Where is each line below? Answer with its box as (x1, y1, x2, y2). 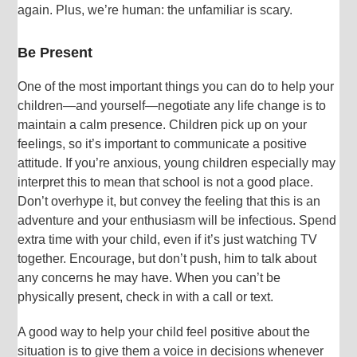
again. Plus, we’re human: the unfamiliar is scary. (18, 2, 293, 17)
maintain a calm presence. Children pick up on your (18, 117, 308, 131)
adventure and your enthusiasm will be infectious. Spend (18, 213, 337, 227)
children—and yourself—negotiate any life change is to (18, 98, 327, 112)
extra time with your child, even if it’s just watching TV (18, 232, 318, 246)
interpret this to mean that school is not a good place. (18, 175, 314, 189)
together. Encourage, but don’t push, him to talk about (18, 251, 317, 265)
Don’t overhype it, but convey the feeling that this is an (18, 194, 321, 208)
